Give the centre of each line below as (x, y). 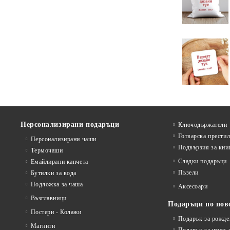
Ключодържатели (203, 125)
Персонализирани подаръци (70, 124)
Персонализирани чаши (63, 139)
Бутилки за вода (53, 173)
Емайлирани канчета (59, 162)
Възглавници (49, 198)
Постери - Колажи (56, 212)
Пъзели (188, 172)
